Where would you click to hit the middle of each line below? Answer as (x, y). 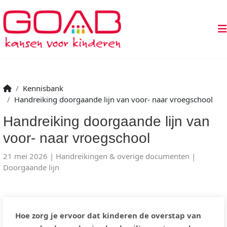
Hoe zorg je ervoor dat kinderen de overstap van (108, 215)
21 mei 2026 (26, 156)
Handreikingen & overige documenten (123, 156)
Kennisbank (43, 88)
